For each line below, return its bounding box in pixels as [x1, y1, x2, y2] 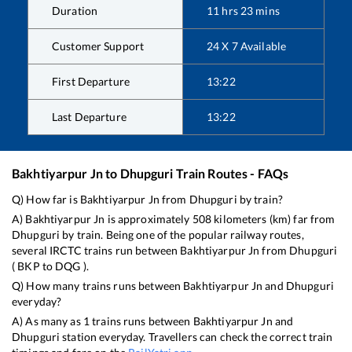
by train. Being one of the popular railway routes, [60, 227, 304, 241]
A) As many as [12, 313, 83, 328]
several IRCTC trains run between [12, 243, 181, 257]
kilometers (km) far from [211, 211, 335, 225]
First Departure [52, 74, 130, 88]
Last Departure [52, 109, 126, 123]
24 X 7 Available [207, 38, 287, 53]
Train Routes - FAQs [173, 165, 289, 181]
